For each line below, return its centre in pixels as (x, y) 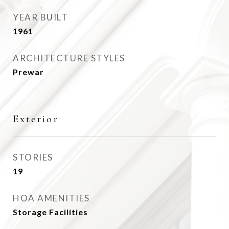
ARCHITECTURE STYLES (69, 58)
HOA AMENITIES (51, 198)
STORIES (33, 157)
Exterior (36, 119)
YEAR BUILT (40, 17)
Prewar (28, 72)
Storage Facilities (50, 212)
